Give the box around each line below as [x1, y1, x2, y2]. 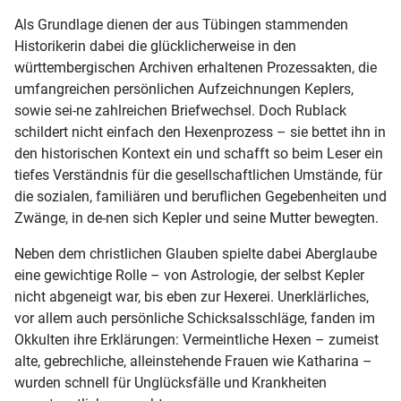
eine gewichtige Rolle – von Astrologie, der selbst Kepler [14, 266, 364, 284]
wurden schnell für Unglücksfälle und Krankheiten [14, 373, 327, 391]
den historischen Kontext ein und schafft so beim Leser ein [14, 144, 383, 162]
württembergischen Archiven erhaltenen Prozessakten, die [14, 58, 377, 76]
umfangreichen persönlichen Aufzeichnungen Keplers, [14, 80, 354, 98]
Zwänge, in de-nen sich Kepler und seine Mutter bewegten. [14, 209, 379, 226]
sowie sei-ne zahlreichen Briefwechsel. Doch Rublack [14, 101, 346, 119]
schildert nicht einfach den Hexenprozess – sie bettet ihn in [14, 123, 386, 141]
